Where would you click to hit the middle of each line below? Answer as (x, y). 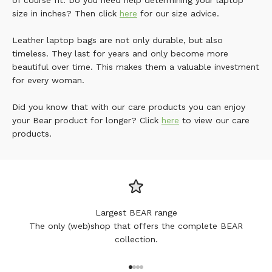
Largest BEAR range (136, 212)
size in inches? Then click (66, 13)
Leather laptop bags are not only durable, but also (117, 40)
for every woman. (48, 80)
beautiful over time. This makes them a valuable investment (136, 67)
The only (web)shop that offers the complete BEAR (136, 226)
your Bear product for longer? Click (87, 120)
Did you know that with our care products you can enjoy (129, 107)
